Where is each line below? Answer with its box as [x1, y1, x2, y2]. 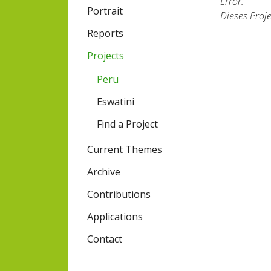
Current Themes [87, 143, 162, 157]
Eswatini [97, 95, 134, 109]
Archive [87, 165, 120, 179]
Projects [87, 49, 124, 63]
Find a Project [97, 117, 158, 131]
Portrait [87, 4, 123, 18]
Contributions [87, 188, 151, 201]
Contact [87, 232, 122, 246]
